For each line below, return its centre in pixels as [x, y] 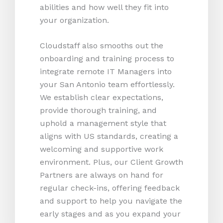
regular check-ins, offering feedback [110, 188]
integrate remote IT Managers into [106, 72]
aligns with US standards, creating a [109, 136]
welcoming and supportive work [102, 149]
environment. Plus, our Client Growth [111, 162]
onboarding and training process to [107, 59]
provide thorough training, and [98, 111]
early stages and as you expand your [110, 214]
